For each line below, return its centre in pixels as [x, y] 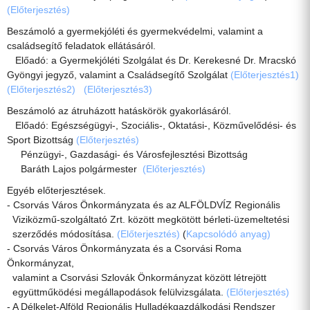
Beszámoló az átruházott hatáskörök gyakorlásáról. [119, 111]
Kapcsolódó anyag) [228, 234]
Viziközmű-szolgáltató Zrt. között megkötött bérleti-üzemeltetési [148, 220]
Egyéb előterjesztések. [56, 191]
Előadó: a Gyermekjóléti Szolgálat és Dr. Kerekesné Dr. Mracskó [152, 61]
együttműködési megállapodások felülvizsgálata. [117, 292]
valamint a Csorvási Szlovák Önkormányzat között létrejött [137, 278]
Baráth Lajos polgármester [75, 169]
